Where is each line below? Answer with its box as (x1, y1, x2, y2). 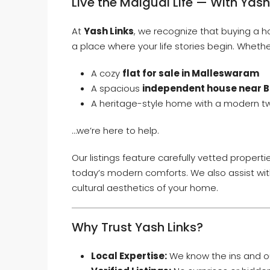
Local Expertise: (91, 249, 167, 262)
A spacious (91, 81, 142, 95)
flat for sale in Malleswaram (122, 66, 259, 80)
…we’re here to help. (72, 124, 159, 137)
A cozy (91, 66, 122, 80)
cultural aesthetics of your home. (72, 181, 218, 194)
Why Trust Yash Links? (72, 218, 203, 236)
